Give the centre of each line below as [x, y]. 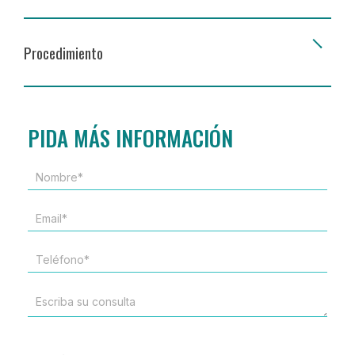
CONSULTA [56, 329]
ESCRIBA [50, 301]
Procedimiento [63, 53]
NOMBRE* [53, 177]
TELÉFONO [55, 260]
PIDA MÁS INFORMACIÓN [130, 138]
